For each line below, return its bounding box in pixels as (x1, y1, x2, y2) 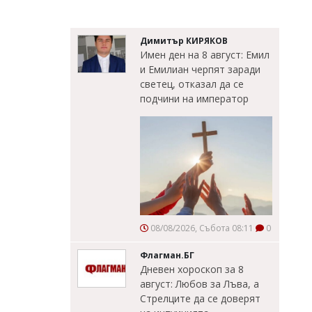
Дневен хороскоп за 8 (140, 263, 244, 276)
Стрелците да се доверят (140, 292, 260, 306)
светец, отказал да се (140, 77, 244, 91)
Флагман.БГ (140, 249, 194, 262)
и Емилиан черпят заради (140, 62, 260, 76)
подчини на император (140, 91, 249, 105)
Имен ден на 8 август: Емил (140, 47, 270, 61)
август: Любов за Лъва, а (140, 277, 259, 291)
